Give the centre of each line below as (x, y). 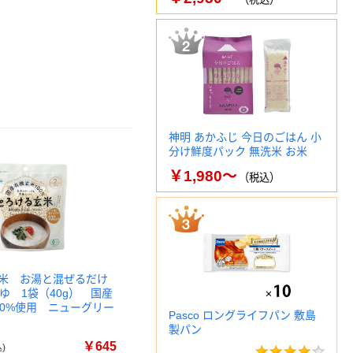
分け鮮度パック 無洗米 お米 (238, 151)
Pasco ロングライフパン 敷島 (242, 315)
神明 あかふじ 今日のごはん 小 (245, 137)
